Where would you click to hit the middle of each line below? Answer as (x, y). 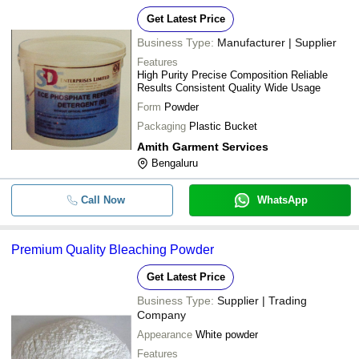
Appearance (165, 335)
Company (161, 315)
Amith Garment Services (203, 147)
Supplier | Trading (262, 301)
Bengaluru (175, 163)
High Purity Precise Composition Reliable (232, 75)
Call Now (103, 200)
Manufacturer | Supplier (277, 42)
